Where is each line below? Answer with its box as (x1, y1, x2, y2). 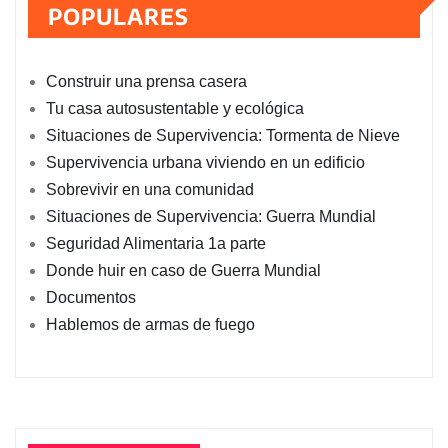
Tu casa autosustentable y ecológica (46, 99, 304, 117)
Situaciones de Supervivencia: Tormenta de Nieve (46, 126, 400, 144)
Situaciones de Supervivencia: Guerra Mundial (46, 207, 376, 225)
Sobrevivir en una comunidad (46, 180, 254, 198)
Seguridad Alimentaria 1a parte (46, 234, 266, 252)
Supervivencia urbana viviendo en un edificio (46, 153, 365, 171)
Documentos (46, 288, 136, 306)
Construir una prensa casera (46, 72, 247, 90)
